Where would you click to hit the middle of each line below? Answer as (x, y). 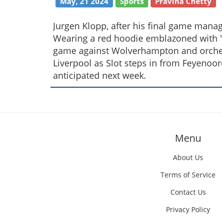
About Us (188, 157)
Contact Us (188, 192)
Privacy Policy (188, 209)
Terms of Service (188, 174)
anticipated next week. (100, 75)
